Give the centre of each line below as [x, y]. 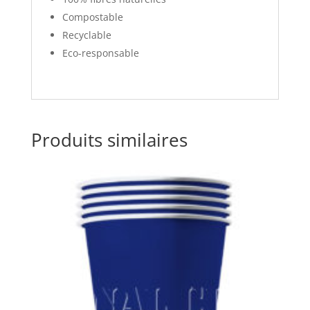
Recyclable [86, 35]
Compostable [92, 17]
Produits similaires [109, 140]
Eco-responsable [100, 53]
